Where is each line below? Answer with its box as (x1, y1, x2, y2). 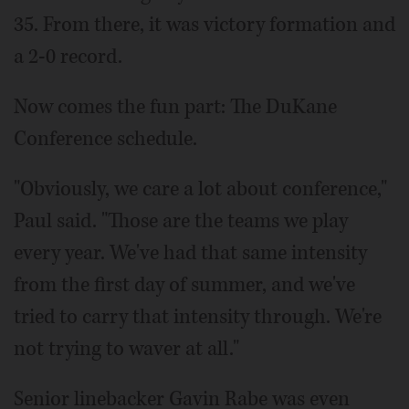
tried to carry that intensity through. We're (14, 303, 382, 330)
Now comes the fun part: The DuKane (14, 93, 337, 121)
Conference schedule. (14, 125, 197, 152)
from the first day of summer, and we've (14, 271, 355, 299)
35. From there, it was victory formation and (14, 11, 395, 38)
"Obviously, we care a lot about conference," (14, 175, 387, 203)
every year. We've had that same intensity (14, 239, 367, 267)
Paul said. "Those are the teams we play (14, 207, 348, 235)
